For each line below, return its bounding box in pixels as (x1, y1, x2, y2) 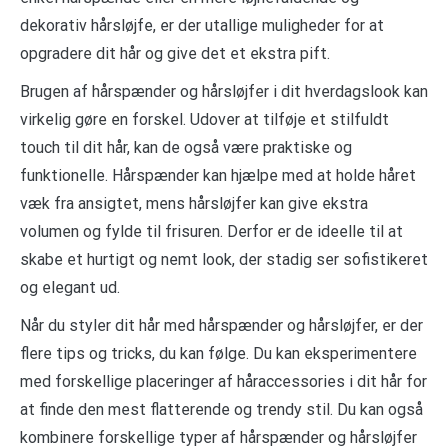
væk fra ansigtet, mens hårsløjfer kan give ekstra (20, 193, 368, 213)
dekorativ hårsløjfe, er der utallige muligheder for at (20, 15, 384, 35)
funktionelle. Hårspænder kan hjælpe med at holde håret (20, 165, 416, 185)
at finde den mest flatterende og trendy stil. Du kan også (20, 399, 423, 419)
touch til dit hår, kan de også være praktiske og (20, 137, 352, 157)
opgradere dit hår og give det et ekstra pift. (20, 43, 330, 63)
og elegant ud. (20, 277, 120, 297)
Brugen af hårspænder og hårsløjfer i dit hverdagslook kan (20, 81, 428, 101)
